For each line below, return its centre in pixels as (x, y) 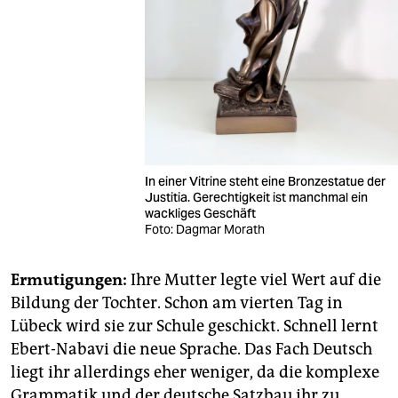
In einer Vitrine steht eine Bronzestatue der (265, 181)
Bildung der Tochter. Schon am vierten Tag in (177, 303)
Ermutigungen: (69, 280)
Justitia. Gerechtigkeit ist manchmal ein (256, 197)
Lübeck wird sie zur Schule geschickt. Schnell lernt (195, 326)
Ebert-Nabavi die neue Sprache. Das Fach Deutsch (191, 349)
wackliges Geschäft (201, 213)
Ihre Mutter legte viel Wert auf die (254, 280)
